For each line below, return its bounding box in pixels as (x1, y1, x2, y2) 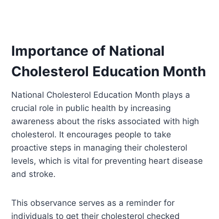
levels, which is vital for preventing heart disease (11, 155, 203, 166)
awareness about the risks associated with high (11, 116, 199, 126)
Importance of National (11, 42, 165, 59)
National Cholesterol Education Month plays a (11, 89, 191, 100)
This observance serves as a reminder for (11, 197, 175, 208)
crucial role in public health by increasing (11, 103, 171, 113)
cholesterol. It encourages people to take (11, 129, 172, 139)
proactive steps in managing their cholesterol (11, 142, 188, 153)
